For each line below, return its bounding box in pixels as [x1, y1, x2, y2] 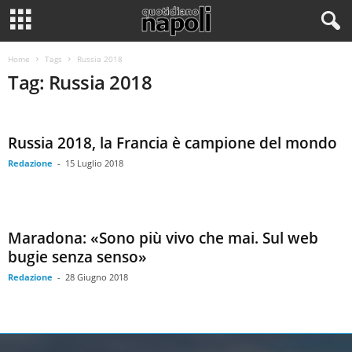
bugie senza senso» [8, 247, 147, 267]
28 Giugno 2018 [65, 271, 128, 283]
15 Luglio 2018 [65, 157, 123, 169]
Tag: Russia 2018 [8, 69, 152, 95]
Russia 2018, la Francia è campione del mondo [8, 133, 337, 153]
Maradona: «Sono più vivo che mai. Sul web [8, 228, 318, 248]
